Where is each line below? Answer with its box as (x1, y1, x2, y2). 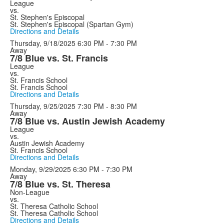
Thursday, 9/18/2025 (10, 38, 75, 48)
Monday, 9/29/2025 (10, 164, 71, 174)
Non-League (10, 187, 49, 197)
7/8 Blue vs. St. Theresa (10, 177, 110, 190)
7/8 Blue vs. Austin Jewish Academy (10, 114, 165, 127)
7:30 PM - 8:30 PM (77, 101, 137, 111)
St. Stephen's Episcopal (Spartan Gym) (10, 19, 133, 29)
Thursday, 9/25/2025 (10, 101, 75, 111)
